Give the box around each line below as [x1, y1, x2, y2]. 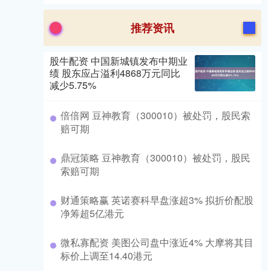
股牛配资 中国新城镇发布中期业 [50, 54, 188, 68]
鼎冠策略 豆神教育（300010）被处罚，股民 [60, 151, 250, 165]
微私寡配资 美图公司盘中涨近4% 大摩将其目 [60, 235, 253, 250]
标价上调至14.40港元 [60, 249, 152, 263]
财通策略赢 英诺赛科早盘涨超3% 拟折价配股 [60, 193, 253, 207]
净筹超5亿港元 [60, 206, 124, 221]
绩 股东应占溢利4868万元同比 [50, 66, 180, 80]
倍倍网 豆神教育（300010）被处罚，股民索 [60, 108, 250, 123]
